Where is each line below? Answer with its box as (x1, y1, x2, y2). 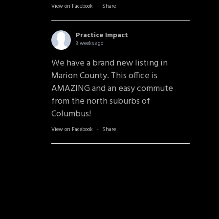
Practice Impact (75, 30, 128, 41)
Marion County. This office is (51, 69, 157, 83)
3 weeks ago (75, 39, 103, 48)
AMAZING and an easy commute (51, 82, 173, 96)
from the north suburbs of (51, 94, 150, 109)
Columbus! (51, 107, 91, 121)
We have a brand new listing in (51, 56, 168, 70)
